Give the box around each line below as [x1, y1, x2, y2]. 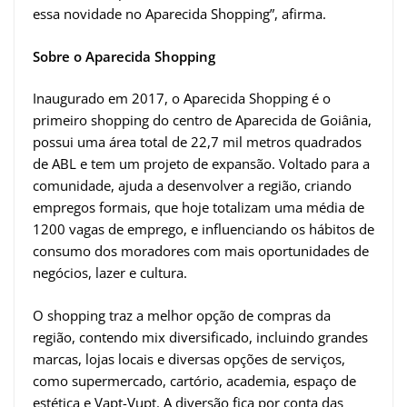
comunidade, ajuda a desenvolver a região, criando [33, 176, 352, 195]
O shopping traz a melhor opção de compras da [33, 305, 331, 324]
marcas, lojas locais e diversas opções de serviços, [33, 349, 345, 368]
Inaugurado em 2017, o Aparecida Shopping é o [33, 89, 331, 108]
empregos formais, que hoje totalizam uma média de [33, 198, 364, 217]
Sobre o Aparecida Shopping [33, 46, 215, 65]
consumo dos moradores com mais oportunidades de [33, 242, 369, 261]
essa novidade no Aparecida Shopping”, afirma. [33, 5, 326, 24]
